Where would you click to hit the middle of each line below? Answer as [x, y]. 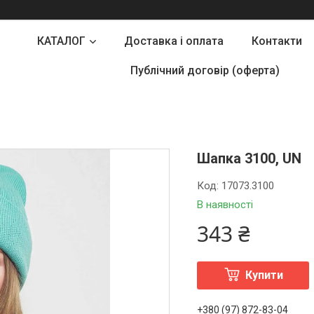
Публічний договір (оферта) [205, 70]
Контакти [277, 41]
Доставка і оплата [173, 41]
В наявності [225, 205]
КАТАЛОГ [61, 41]
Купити [264, 275]
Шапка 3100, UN [250, 158]
